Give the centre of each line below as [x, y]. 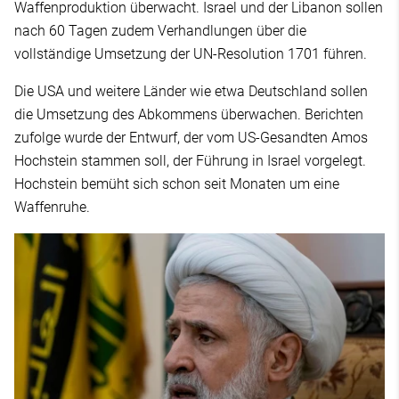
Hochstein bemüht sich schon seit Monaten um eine [177, 183]
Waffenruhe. [52, 207]
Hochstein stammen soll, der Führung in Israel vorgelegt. [190, 160]
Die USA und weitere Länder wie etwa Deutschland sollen [191, 91]
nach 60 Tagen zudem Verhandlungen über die [160, 30]
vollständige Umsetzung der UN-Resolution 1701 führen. [191, 53]
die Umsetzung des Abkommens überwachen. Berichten [189, 114]
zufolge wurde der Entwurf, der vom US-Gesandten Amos [191, 137]
